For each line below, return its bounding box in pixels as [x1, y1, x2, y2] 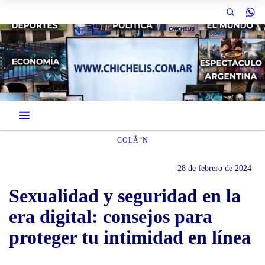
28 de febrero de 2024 [177, 164, 251, 173]
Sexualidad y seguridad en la [9, 185, 241, 206]
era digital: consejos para [9, 206, 212, 227]
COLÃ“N [117, 136, 148, 144]
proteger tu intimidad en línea [9, 227, 251, 248]
